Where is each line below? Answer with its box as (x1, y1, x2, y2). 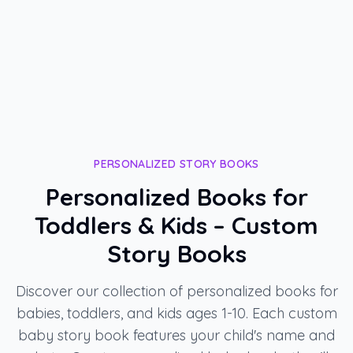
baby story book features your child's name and (18, 326, 335, 344)
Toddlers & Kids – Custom (35, 210, 318, 240)
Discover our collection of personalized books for (15, 282, 338, 300)
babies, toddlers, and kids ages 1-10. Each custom (16, 304, 337, 322)
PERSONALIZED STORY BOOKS (94, 157, 259, 171)
